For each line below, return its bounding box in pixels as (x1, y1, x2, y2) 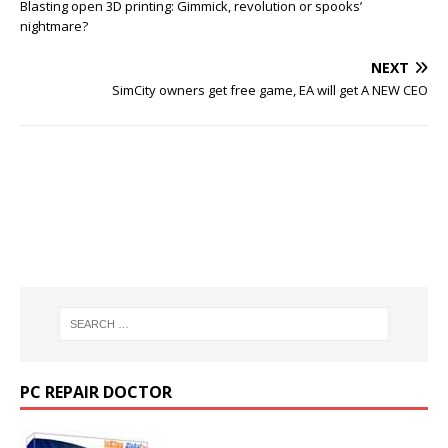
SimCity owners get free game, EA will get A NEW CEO (112, 81, 428, 99)
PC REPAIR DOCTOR (20, 380, 172, 403)
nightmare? (20, 17, 88, 35)
